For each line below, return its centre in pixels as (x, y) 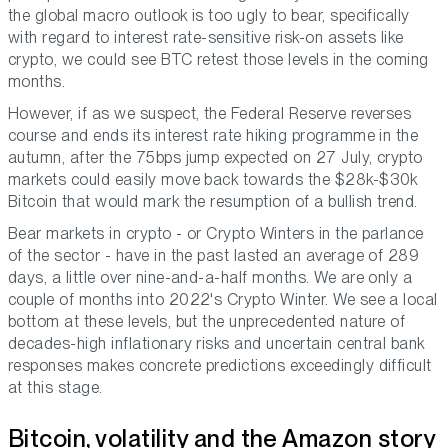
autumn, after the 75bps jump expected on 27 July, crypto (215, 158)
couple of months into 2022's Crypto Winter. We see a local (223, 300)
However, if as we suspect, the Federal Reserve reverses (210, 114)
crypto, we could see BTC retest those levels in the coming (218, 60)
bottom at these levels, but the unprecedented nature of (207, 322)
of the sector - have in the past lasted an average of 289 (214, 256)
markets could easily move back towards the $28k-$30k (213, 180)
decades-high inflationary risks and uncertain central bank (216, 344)
